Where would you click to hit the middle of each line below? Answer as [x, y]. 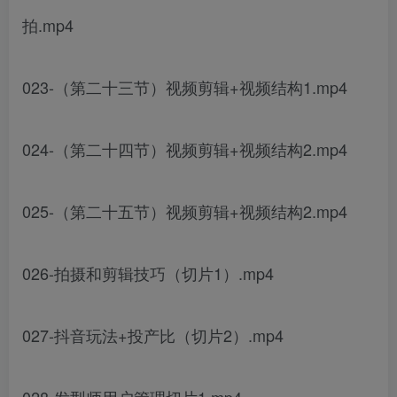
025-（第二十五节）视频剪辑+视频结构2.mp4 [185, 211]
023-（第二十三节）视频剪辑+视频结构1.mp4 [185, 87]
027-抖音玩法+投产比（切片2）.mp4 [153, 335]
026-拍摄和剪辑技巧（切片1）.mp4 [148, 273]
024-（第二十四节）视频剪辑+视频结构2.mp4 [185, 149]
